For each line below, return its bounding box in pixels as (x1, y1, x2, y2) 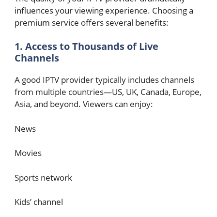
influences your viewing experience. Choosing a (15, 4, 193, 16)
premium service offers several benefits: (15, 16, 169, 28)
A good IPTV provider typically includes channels (15, 74, 194, 85)
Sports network (15, 171, 72, 183)
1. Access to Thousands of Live (15, 40, 158, 53)
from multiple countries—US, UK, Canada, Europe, (15, 86, 201, 97)
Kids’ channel (15, 196, 63, 207)
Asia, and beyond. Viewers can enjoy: (15, 98, 153, 109)
